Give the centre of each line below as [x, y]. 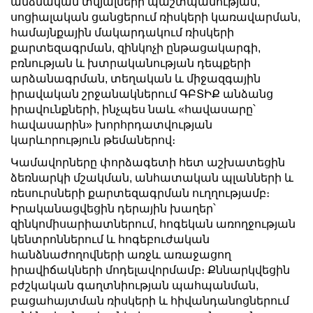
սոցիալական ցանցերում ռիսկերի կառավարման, [155, 17]
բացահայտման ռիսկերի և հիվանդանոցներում [150, 300]
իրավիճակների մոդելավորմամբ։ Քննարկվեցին [150, 270]
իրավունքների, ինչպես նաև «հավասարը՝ [133, 109]
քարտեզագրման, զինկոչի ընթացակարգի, [136, 48]
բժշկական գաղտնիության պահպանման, [134, 285]
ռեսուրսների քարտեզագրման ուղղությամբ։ [140, 193]
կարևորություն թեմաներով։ [93, 140]
